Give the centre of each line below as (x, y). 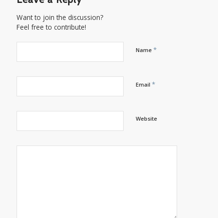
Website (146, 119)
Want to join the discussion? (60, 18)
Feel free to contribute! (51, 27)
